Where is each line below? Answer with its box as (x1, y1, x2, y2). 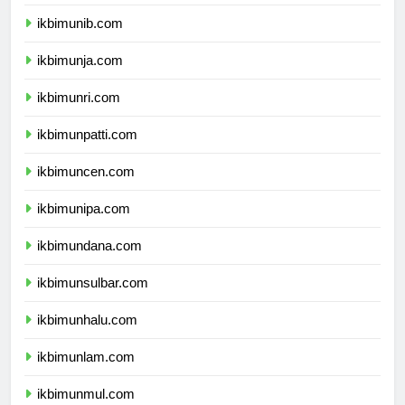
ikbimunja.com (37, 69, 123, 85)
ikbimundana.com (37, 254, 142, 270)
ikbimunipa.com (37, 217, 130, 233)
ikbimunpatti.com (37, 143, 137, 159)
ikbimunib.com (37, 32, 123, 48)
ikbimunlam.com (37, 365, 135, 381)
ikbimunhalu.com (37, 328, 137, 344)
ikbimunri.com (37, 106, 120, 122)
